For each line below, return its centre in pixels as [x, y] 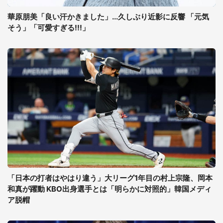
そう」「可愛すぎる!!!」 [49, 28]
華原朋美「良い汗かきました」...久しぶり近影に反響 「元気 [108, 17]
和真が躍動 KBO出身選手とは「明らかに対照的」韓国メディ [110, 189]
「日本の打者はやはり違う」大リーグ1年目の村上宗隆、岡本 [110, 178]
